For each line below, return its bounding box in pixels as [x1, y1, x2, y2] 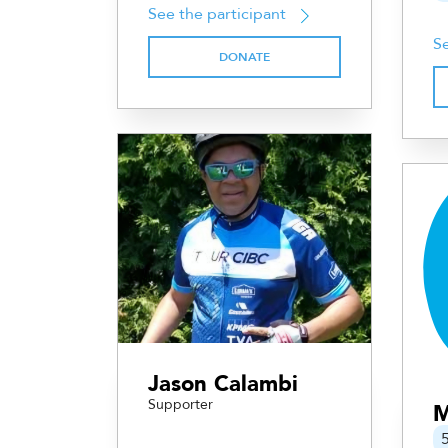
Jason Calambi [148, 369, 298, 400]
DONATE [219, 49, 270, 66]
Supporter [148, 395, 213, 415]
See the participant [148, 3, 286, 26]
